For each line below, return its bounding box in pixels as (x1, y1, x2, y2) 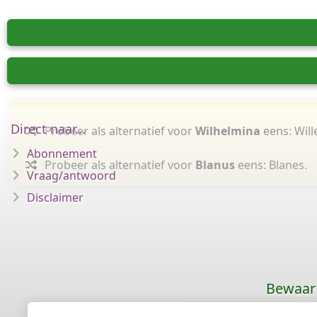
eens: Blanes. (234, 157, 307, 173)
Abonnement (27, 146, 97, 161)
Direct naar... (11, 120, 86, 137)
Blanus (195, 157, 235, 173)
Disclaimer (27, 190, 83, 205)
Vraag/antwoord (27, 168, 116, 183)
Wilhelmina (195, 123, 260, 139)
